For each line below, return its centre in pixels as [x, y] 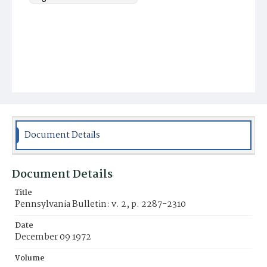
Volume [30, 258]
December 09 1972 [53, 237]
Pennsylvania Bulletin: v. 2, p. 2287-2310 [100, 204]
